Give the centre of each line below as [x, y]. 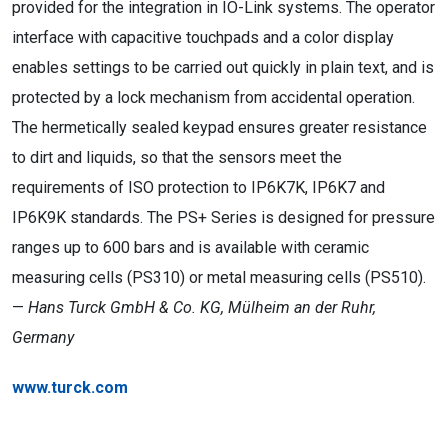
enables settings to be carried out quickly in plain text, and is [223, 67]
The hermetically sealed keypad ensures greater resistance [219, 127]
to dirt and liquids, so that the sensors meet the [177, 157]
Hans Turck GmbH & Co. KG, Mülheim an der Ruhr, [202, 307]
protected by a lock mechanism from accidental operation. [213, 97]
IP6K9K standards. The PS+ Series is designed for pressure [223, 217]
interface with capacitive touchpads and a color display [203, 37]
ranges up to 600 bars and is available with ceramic [190, 247]
